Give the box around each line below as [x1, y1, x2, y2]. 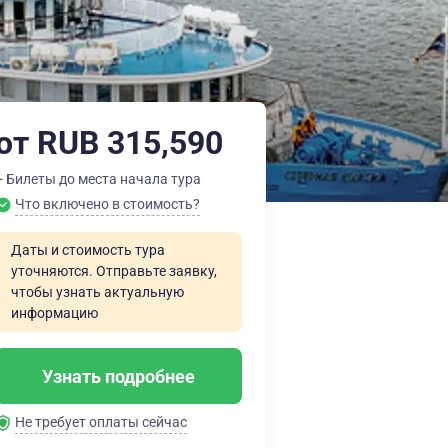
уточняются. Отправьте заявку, [11, 263, 217, 279]
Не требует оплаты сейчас [15, 414, 187, 430]
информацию [11, 305, 98, 321]
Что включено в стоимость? [15, 196, 200, 212]
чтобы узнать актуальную [11, 284, 184, 300]
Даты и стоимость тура [11, 242, 165, 258]
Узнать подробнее [42, 365, 195, 387]
